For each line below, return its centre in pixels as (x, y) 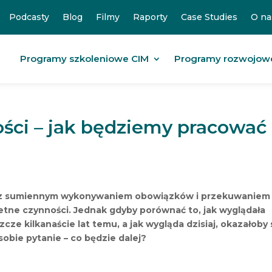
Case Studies (209, 17)
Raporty (150, 17)
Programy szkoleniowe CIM (84, 59)
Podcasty (29, 17)
